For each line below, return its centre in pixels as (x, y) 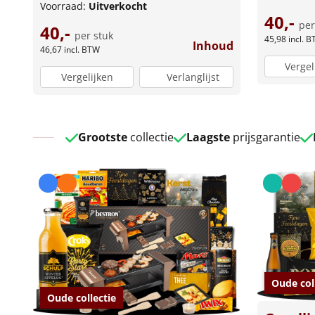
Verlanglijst (193, 77)
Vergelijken (87, 77)
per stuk (94, 36)
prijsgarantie (265, 137)
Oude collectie (82, 297)
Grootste (102, 137)
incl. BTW (82, 50)
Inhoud (213, 46)
